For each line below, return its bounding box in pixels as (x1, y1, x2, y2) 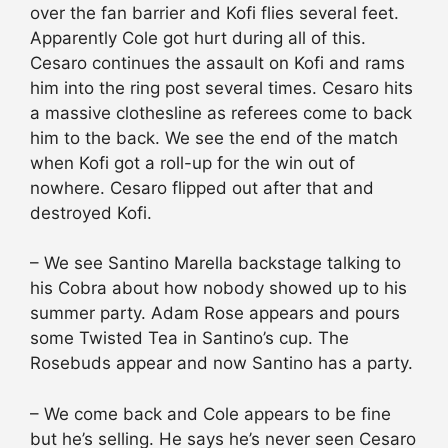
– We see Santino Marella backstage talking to (30, 253, 401, 274)
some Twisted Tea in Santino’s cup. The (30, 328, 349, 349)
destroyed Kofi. (30, 202, 152, 223)
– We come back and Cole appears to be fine (30, 403, 391, 424)
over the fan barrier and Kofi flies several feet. (30, 2, 399, 23)
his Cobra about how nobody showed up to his (30, 278, 407, 299)
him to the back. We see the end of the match (30, 127, 398, 148)
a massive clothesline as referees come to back (30, 102, 412, 123)
